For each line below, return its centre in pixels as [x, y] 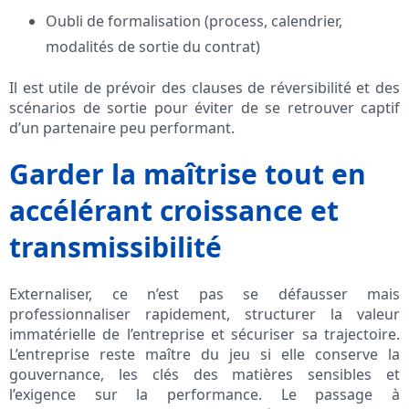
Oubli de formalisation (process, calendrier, [194, 21]
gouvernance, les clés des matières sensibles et [204, 375]
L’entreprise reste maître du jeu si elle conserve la [204, 355]
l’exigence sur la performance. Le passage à [204, 395]
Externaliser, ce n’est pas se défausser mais [204, 294]
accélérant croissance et [174, 211]
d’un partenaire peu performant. [122, 128]
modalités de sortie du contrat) [153, 47]
